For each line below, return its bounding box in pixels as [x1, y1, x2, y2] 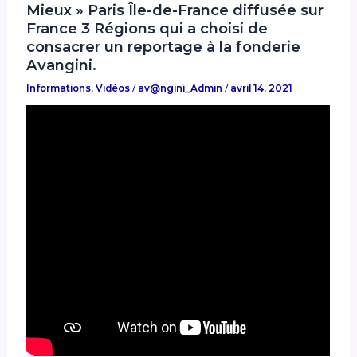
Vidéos [96, 83, 131, 95]
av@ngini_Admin [138, 83, 226, 95]
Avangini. [26, 55, 97, 74]
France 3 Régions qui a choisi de [26, 18, 269, 37]
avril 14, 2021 [230, 83, 293, 95]
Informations [26, 83, 92, 95]
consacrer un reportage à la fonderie [26, 37, 301, 56]
